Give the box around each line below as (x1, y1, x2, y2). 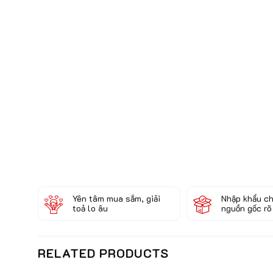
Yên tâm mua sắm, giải (73, 192, 160, 204)
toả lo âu (73, 202, 108, 214)
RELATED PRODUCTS (38, 244, 169, 261)
